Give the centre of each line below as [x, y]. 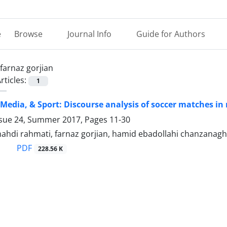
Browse [29, 34]
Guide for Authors [172, 34]
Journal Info [90, 34]
